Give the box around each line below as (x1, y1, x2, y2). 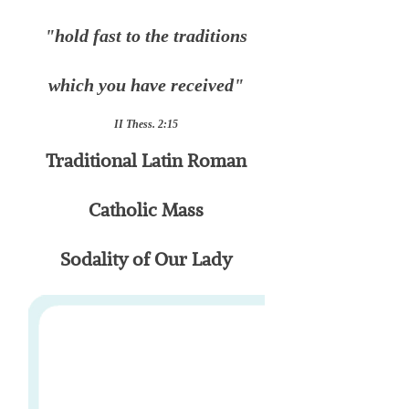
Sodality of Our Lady (60, 247, 232, 271)
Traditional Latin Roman (46, 149, 246, 173)
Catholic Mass (89, 198, 204, 222)
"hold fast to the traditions (45, 26, 247, 46)
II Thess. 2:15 (114, 118, 178, 131)
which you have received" (48, 75, 244, 95)
